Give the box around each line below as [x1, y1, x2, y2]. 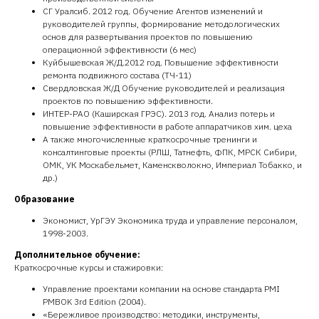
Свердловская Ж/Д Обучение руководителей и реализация [43, 83, 285, 93]
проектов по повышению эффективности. [43, 95, 213, 106]
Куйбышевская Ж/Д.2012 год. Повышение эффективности [43, 57, 278, 68]
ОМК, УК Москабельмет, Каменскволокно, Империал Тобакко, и [43, 159, 302, 170]
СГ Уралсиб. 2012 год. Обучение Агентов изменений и [43, 6, 263, 16]
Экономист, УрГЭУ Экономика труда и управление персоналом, [43, 215, 298, 226]
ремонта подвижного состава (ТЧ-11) [43, 70, 192, 80]
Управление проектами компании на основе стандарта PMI [43, 283, 280, 294]
